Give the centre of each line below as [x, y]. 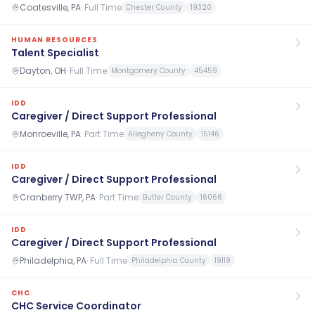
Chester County [154, 7]
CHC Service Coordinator [76, 306]
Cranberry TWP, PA [58, 197]
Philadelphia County [169, 261]
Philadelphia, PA [53, 260]
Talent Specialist [55, 53]
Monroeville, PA [50, 134]
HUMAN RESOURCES [54, 40]
